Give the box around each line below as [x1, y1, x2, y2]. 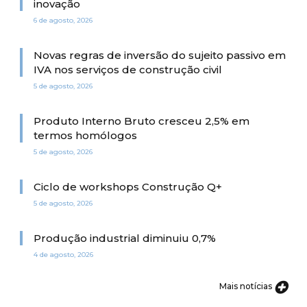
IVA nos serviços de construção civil [34, 62, 222, 76]
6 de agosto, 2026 [34, 15, 93, 25]
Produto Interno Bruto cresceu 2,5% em [34, 114, 249, 127]
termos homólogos [34, 128, 137, 142]
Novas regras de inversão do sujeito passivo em [34, 48, 286, 62]
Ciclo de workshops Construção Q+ [34, 180, 222, 193]
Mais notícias [219, 280, 274, 291]
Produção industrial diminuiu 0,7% [34, 231, 216, 245]
